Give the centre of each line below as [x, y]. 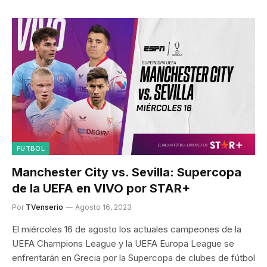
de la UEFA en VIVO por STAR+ [101, 188]
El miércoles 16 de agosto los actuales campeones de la [127, 229]
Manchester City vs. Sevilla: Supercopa [127, 172]
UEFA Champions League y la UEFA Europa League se [123, 243]
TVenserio [44, 207]
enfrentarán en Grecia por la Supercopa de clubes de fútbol [133, 257]
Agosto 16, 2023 [103, 207]
